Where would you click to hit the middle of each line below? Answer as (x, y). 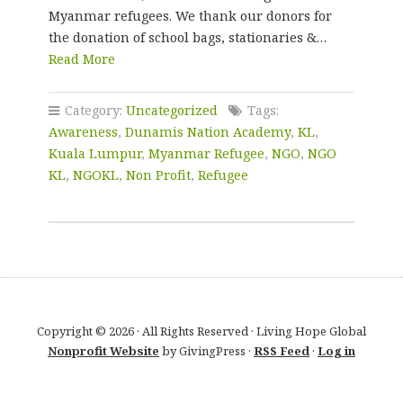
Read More (81, 59)
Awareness (83, 132)
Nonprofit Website (103, 351)
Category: (93, 110)
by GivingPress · (206, 351)
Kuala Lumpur (94, 153)
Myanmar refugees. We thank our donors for (190, 16)
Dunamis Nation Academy (207, 132)
